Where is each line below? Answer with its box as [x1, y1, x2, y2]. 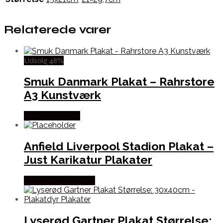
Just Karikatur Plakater [24, 153, 152, 167]
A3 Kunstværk [24, 88, 101, 102]
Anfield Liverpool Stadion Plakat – [24, 139, 214, 153]
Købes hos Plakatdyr [24, 176, 95, 186]
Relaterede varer [4, 23, 111, 37]
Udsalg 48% [24, 55, 64, 65]
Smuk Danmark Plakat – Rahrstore [24, 74, 215, 88]
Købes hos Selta [24, 111, 80, 120]
